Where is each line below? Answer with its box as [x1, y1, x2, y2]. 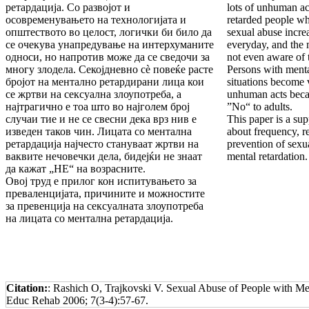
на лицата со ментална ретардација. [6, 212, 173, 225]
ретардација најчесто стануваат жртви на [6, 138, 199, 150]
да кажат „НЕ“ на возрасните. [6, 163, 146, 175]
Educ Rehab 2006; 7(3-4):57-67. [6, 295, 148, 307]
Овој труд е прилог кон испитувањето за [6, 175, 197, 188]
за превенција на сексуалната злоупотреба [6, 200, 203, 212]
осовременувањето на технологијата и [6, 14, 186, 26]
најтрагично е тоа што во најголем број [6, 101, 190, 113]
